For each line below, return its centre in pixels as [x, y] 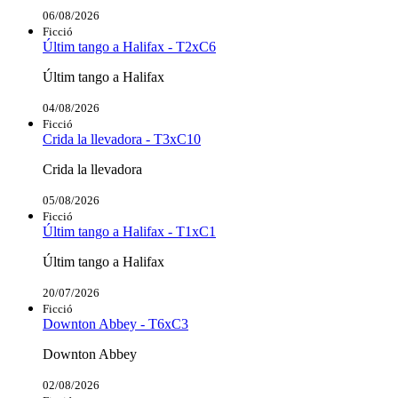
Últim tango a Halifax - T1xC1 [129, 231]
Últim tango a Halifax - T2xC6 [129, 46]
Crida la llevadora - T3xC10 [122, 139]
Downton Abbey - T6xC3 [115, 323]
